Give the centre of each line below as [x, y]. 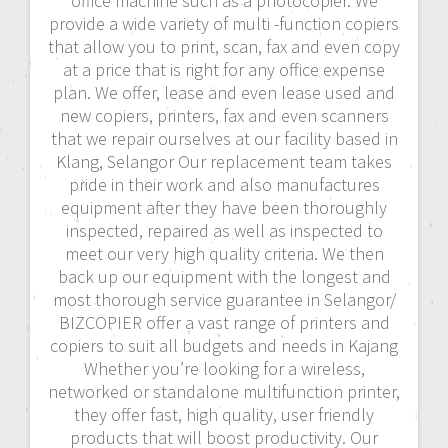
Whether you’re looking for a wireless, [224, 368]
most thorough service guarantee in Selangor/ [224, 299]
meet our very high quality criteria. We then [224, 253]
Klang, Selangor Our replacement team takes [224, 161]
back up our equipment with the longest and [224, 276]
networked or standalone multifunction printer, [224, 391]
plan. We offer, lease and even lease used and [224, 92]
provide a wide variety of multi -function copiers [224, 23]
